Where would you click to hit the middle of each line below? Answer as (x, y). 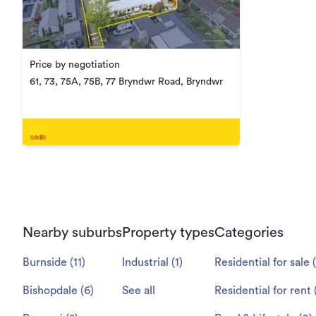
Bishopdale (50, 291)
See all (139, 291)
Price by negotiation (75, 65)
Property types (168, 233)
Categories (249, 233)
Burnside (45, 262)
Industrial (145, 262)
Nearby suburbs (72, 233)
